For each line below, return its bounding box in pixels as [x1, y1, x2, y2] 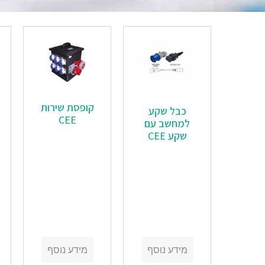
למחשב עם [144, 116, 190, 130]
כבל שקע [148, 104, 186, 118]
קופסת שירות [40, 100, 94, 114]
